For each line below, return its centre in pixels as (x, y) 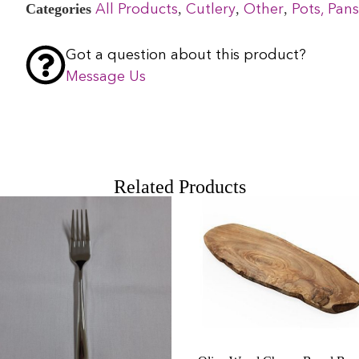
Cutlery (211, 9)
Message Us (106, 77)
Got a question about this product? (186, 55)
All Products (137, 9)
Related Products (179, 186)
